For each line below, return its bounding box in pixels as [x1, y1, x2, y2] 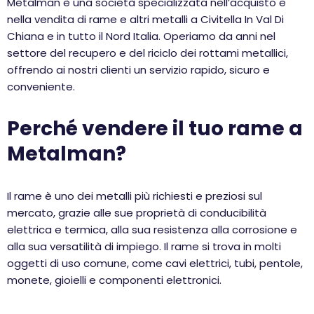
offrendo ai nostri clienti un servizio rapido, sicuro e [7, 62, 270, 77]
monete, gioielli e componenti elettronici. [7, 273, 221, 287]
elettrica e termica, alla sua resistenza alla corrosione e [7, 222, 297, 237]
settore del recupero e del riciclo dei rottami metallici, [7, 46, 288, 60]
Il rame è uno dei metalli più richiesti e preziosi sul [7, 189, 262, 203]
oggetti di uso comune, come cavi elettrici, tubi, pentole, [7, 256, 303, 271]
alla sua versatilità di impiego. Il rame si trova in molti [7, 239, 281, 254]
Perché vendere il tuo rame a [7, 115, 303, 142]
